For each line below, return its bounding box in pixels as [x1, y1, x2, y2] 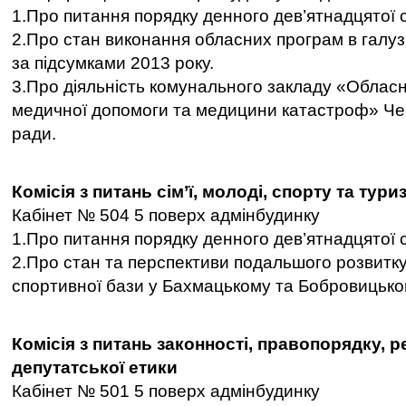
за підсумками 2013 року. [12, 53, 214, 72]
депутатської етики [12, 358, 178, 377]
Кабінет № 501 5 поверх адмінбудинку [12, 382, 320, 401]
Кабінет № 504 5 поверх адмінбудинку [12, 206, 320, 225]
